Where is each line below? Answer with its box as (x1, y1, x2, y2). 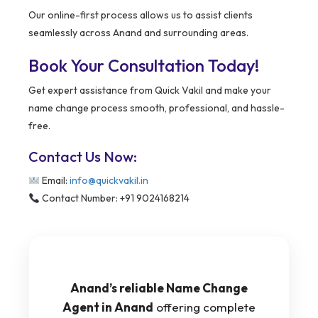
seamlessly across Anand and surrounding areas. (28, 26, 248, 40)
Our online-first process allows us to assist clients (28, 9, 253, 22)
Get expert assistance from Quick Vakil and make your (28, 84, 271, 97)
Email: (39, 174, 70, 187)
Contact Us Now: (28, 148, 137, 166)
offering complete (153, 300, 256, 315)
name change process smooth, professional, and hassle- (28, 102, 285, 115)
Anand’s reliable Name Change (70, 280, 248, 296)
